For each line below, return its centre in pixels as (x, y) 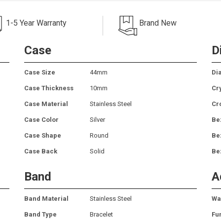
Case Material (46, 104)
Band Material (46, 198)
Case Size (40, 72)
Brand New (158, 23)
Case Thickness (49, 88)
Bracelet (101, 214)
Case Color (41, 119)
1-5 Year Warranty (36, 23)
